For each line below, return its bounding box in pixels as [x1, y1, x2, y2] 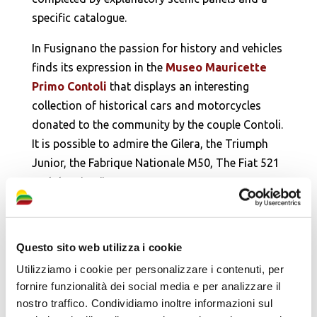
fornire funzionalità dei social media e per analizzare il [16, 279, 281, 292]
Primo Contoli [31, 80, 107, 93]
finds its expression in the [31, 61, 166, 74]
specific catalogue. [31, 11, 127, 25]
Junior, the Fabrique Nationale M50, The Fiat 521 [31, 156, 279, 170]
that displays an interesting [106, 80, 249, 93]
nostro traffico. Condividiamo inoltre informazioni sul [16, 296, 272, 309]
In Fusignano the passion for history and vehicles [31, 42, 282, 55]
